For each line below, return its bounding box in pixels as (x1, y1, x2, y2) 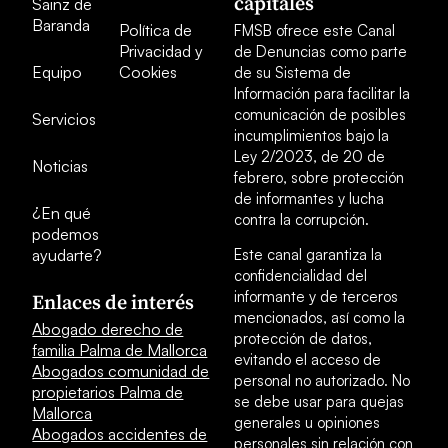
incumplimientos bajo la (234, 125, 389, 145)
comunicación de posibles (234, 104, 406, 124)
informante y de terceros (234, 286, 398, 306)
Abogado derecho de (32, 318, 184, 339)
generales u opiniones (234, 412, 380, 432)
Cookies (119, 61, 178, 82)
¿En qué (32, 202, 92, 223)
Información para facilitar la (234, 83, 410, 103)
